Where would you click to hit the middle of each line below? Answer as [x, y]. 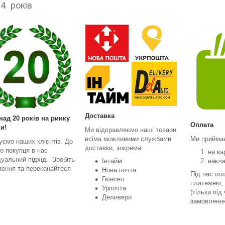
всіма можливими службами [128, 139]
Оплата [202, 125]
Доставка [100, 116]
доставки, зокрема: [115, 148]
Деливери [117, 197]
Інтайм [112, 161]
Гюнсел [113, 179]
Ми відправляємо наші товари [131, 130]
